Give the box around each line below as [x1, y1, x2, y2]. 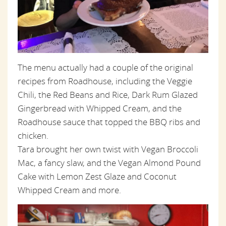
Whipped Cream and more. [18, 184, 121, 196]
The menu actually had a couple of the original [18, 61, 193, 73]
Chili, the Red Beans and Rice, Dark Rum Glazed [18, 88, 198, 100]
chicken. [18, 129, 48, 141]
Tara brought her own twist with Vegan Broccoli [18, 143, 198, 155]
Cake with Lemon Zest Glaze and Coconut [18, 170, 177, 182]
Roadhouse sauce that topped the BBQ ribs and [18, 116, 200, 128]
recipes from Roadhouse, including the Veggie [18, 75, 192, 87]
